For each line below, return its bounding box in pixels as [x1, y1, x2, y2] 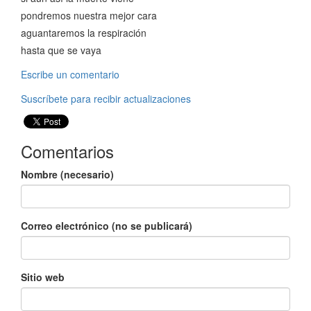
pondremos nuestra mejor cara [21, 8, 157, 22]
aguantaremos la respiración [21, 26, 146, 40]
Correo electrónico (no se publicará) [21, 219, 192, 233]
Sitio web [21, 270, 65, 284]
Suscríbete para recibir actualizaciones [21, 92, 191, 106]
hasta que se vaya [21, 43, 101, 57]
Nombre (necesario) [21, 167, 114, 181]
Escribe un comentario [21, 67, 119, 81]
